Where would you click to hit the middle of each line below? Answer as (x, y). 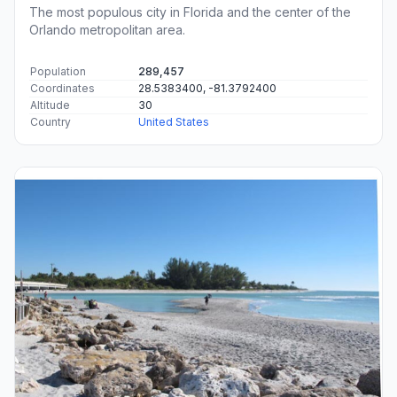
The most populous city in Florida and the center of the (190, 12)
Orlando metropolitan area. (107, 29)
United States (174, 121)
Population (58, 71)
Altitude (50, 105)
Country (51, 121)
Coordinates (62, 88)
